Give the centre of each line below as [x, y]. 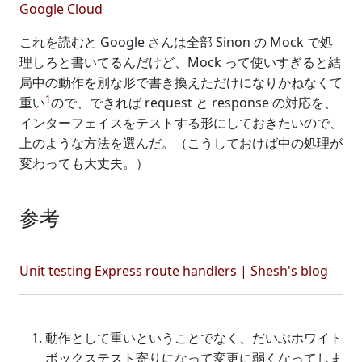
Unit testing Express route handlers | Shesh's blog [174, 271]
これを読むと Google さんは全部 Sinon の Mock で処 [176, 42]
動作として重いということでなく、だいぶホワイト [194, 338]
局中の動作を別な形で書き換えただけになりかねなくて [181, 82]
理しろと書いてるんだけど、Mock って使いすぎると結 [180, 62]
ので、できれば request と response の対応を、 [194, 103]
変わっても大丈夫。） [84, 163]
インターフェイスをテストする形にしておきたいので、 [181, 123]
